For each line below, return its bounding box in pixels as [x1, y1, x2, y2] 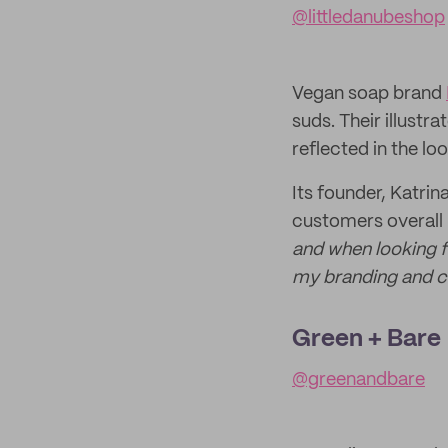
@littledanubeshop [292, 9, 445, 27]
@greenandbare [292, 371, 425, 389]
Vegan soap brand [292, 85, 446, 103]
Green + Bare [292, 328, 441, 351]
